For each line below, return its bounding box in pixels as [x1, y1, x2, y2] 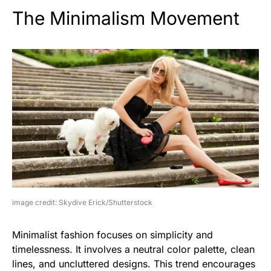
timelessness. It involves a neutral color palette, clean [12, 243, 255, 256]
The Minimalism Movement [12, 7, 240, 29]
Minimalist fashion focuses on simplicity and [12, 229, 213, 241]
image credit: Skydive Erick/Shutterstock [12, 198, 152, 207]
